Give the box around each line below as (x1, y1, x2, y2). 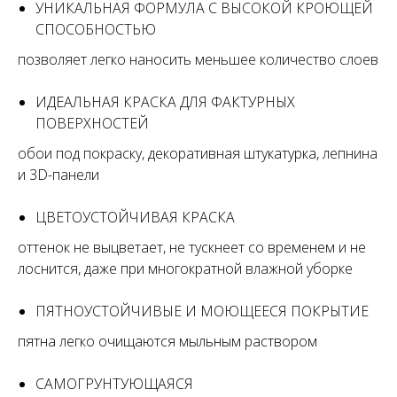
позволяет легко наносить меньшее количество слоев (18, 50, 378, 70)
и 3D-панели (18, 165, 99, 185)
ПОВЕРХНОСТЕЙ (35, 113, 149, 134)
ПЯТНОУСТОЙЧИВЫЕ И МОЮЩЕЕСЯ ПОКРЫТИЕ (35, 301, 369, 322)
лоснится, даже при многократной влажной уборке (18, 259, 353, 279)
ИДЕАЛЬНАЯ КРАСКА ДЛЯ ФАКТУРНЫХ (35, 92, 295, 113)
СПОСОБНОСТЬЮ (35, 19, 156, 40)
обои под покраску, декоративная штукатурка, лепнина (18, 144, 378, 164)
